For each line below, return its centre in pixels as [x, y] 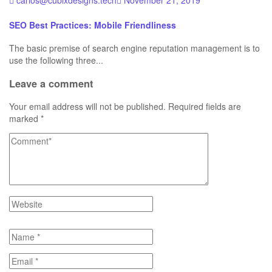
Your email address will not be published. [87, 107]
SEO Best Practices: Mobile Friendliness [93, 25]
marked [25, 119]
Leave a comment [51, 83]
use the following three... [56, 60]
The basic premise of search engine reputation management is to [134, 48]
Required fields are [205, 107]
